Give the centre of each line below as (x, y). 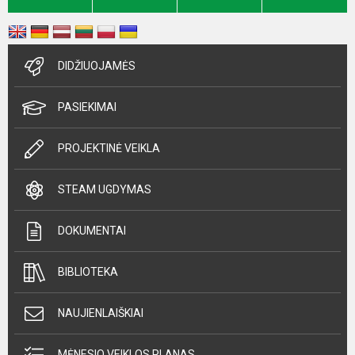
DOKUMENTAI (92, 231)
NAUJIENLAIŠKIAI (101, 313)
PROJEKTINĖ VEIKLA (109, 148)
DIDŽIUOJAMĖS (97, 66)
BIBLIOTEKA (88, 272)
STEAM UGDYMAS (105, 189)
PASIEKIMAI (87, 107)
